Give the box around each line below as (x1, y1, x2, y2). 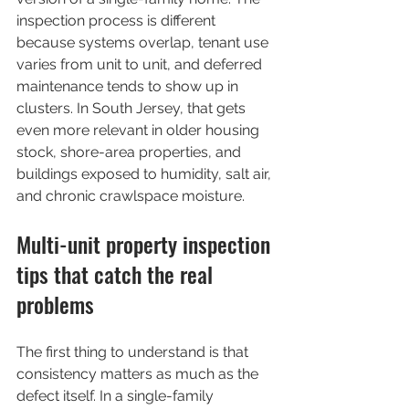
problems (16, 288, 94, 320)
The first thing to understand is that (16, 343, 252, 361)
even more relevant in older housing (16, 121, 263, 139)
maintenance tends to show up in (16, 78, 242, 95)
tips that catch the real (16, 257, 218, 290)
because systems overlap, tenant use (16, 34, 272, 51)
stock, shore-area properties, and (16, 143, 245, 161)
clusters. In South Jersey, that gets (16, 100, 249, 117)
